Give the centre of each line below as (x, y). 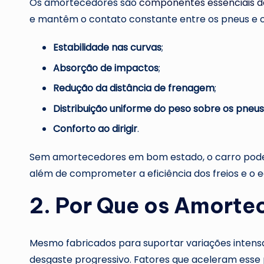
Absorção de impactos (106, 68)
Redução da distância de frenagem (134, 88)
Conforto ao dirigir (95, 128)
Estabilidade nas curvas (107, 48)
